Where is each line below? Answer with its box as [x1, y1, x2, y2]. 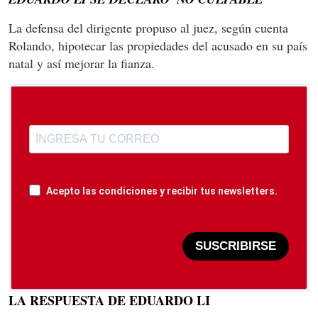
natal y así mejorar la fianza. [9, 54, 155, 72]
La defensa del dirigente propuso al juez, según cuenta [9, 18, 288, 36]
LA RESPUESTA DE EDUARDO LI [9, 290, 210, 309]
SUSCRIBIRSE [195, 239, 276, 253]
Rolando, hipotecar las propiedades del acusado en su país [9, 36, 307, 54]
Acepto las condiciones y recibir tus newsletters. [46, 185, 278, 197]
